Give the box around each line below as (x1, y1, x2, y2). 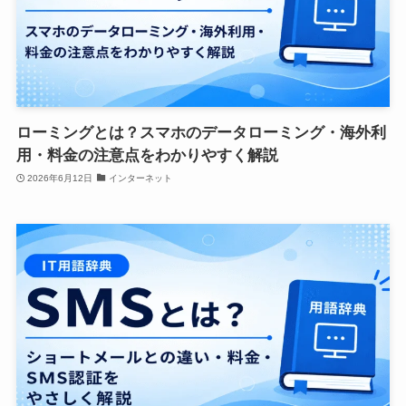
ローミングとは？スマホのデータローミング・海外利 (15, 124, 386, 142)
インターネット (108, 172, 172, 183)
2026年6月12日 (27, 172, 93, 183)
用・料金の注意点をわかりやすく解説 (15, 147, 278, 165)
